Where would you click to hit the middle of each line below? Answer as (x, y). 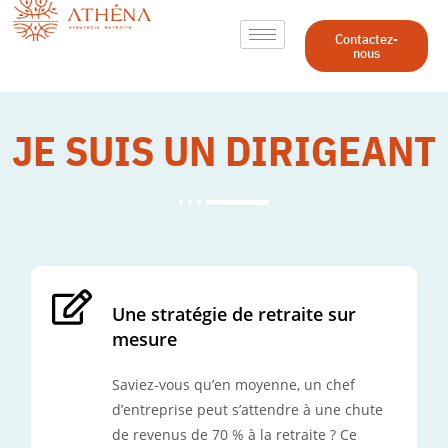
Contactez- (367, 39)
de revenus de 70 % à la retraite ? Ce (235, 435)
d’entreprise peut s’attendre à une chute (248, 410)
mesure (145, 339)
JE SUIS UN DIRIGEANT (224, 150)
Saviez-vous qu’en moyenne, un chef (234, 385)
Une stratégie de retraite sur (234, 314)
